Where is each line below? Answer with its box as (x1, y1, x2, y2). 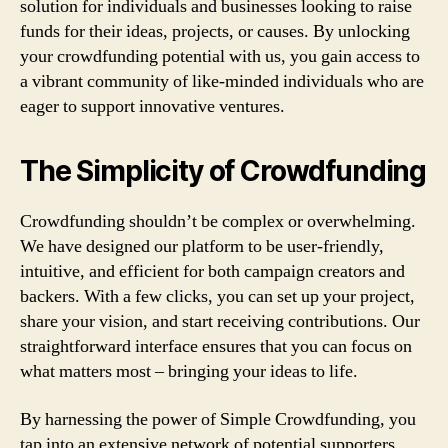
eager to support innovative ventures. (20, 95, 285, 118)
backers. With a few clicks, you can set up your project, (20, 285, 415, 308)
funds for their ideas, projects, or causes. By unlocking (20, 20, 410, 43)
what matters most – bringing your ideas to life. (20, 360, 358, 383)
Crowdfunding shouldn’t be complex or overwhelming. (20, 210, 416, 233)
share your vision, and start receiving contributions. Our (20, 310, 420, 333)
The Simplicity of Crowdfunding (20, 154, 427, 188)
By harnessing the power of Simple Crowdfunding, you (20, 407, 416, 431)
